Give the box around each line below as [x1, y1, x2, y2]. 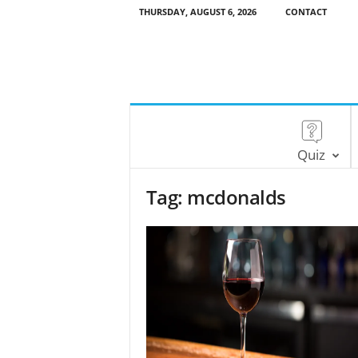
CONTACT [284, 6, 327, 18]
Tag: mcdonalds [145, 184, 286, 210]
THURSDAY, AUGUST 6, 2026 [138, 6, 257, 18]
